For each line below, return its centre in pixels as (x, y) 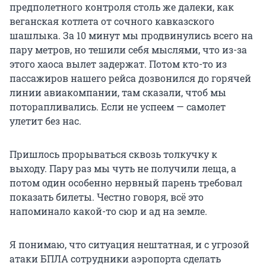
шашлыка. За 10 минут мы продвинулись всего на (131, 36)
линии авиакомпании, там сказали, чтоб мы (118, 93)
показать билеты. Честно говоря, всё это (107, 197)
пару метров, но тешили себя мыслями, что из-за (128, 50)
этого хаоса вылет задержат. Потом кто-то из (118, 64)
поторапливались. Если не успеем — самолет (118, 107)
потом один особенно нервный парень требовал (126, 183)
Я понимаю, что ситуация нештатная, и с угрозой (129, 245)
